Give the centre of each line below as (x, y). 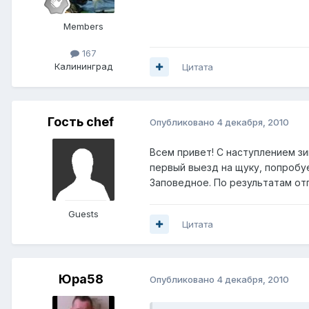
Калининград (83, 66)
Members (83, 26)
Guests (83, 213)
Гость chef (81, 121)
